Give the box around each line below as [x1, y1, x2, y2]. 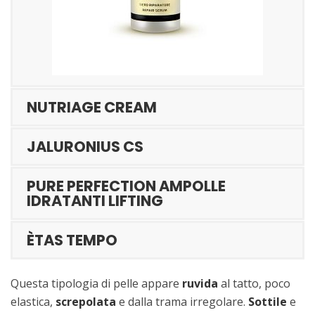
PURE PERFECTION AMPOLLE [27, 175, 226, 196]
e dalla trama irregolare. [116, 294, 248, 310]
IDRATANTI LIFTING [27, 190, 163, 211]
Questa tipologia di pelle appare [11, 276, 182, 292]
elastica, [11, 294, 56, 310]
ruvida [182, 276, 218, 292]
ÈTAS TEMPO [27, 229, 117, 250]
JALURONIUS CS [27, 136, 143, 157]
